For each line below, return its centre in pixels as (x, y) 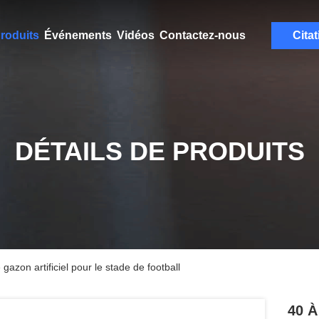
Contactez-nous (202, 35)
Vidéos (135, 35)
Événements (78, 35)
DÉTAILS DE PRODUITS (159, 151)
